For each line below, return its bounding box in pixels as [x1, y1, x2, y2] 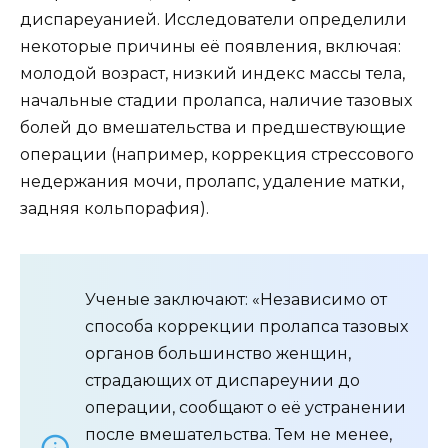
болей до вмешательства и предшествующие [20, 118, 406, 138]
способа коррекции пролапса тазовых [85, 317, 408, 337]
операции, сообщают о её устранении [85, 398, 406, 418]
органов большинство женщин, [85, 344, 351, 364]
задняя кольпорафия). [20, 199, 209, 219]
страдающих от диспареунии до [85, 371, 360, 391]
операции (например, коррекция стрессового [20, 145, 414, 165]
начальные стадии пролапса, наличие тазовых [20, 91, 412, 111]
